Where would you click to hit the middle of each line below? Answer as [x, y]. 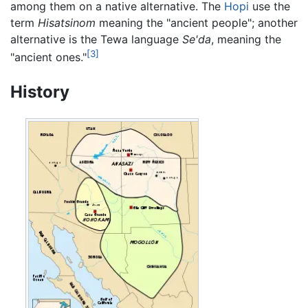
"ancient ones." [48, 57]
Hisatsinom [67, 23]
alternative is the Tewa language [96, 40]
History [40, 91]
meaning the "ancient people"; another [197, 23]
